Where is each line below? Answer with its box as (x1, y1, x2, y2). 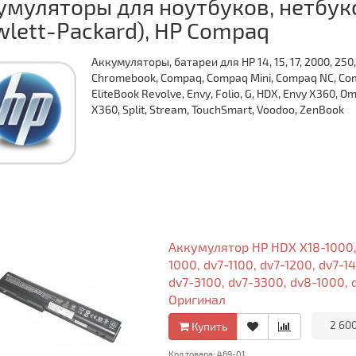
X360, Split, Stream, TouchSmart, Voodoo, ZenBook (91, 103, 344, 116)
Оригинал (168, 292, 226, 307)
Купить (188, 319, 227, 333)
